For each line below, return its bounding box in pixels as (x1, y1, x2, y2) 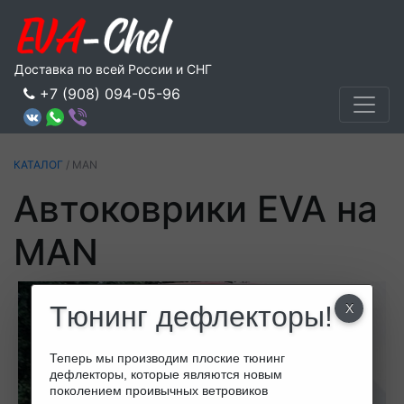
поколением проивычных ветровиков (49, 383, 268, 398)
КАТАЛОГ (14, 158, 63, 171)
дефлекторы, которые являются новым (49, 367, 282, 381)
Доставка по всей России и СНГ (14, 61, 212, 78)
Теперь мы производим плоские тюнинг (49, 351, 285, 365)
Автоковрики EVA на (14, 187, 378, 231)
